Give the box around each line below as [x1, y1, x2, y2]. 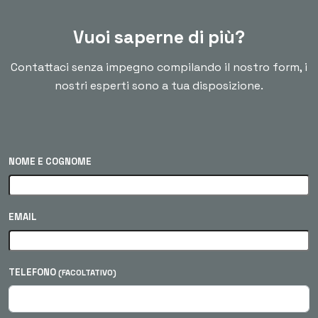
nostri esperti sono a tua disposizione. [55, 78, 263, 94]
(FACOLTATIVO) [58, 268, 116, 278]
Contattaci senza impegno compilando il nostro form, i [11, 60, 307, 75]
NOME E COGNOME [9, 155, 92, 168]
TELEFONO [9, 266, 58, 279]
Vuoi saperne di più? [73, 26, 245, 49]
